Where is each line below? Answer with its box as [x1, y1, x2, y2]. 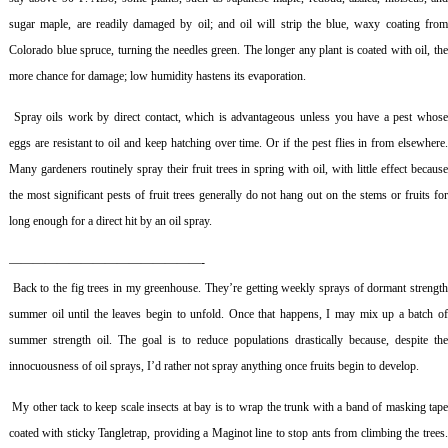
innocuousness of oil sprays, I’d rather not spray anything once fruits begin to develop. [8, 358, 419, 373]
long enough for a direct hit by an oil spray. [8, 213, 212, 228]
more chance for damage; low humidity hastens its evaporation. [8, 68, 312, 83]
